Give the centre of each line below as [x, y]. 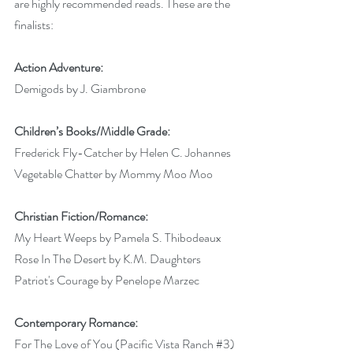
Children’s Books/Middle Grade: [92, 131]
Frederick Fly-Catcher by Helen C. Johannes [124, 152]
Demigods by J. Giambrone [81, 88]
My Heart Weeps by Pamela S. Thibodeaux [119, 237]
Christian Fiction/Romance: [81, 216]
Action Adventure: [59, 67]
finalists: [34, 24]
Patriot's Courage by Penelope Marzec [108, 280]
